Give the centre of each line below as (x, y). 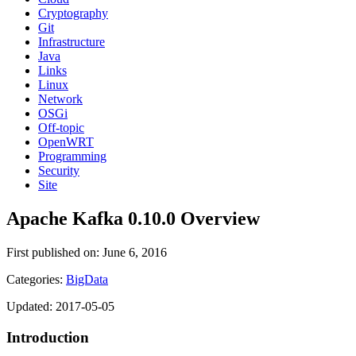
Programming (72, 157)
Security (59, 171)
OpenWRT (66, 142)
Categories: (36, 280)
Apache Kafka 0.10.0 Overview (133, 219)
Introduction (48, 337)
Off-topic (61, 128)
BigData (87, 280)
